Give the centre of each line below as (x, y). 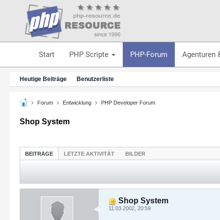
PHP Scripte (90, 54)
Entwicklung (77, 102)
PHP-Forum (149, 54)
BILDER (135, 153)
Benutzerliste (95, 79)
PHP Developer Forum (128, 102)
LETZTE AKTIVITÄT (89, 153)
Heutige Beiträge (43, 79)
